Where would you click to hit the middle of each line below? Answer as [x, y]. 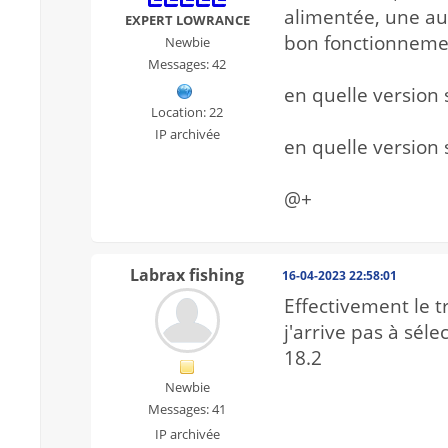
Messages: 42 [187, 64]
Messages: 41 [187, 409]
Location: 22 [187, 112]
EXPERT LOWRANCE [187, 20]
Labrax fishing [187, 275]
